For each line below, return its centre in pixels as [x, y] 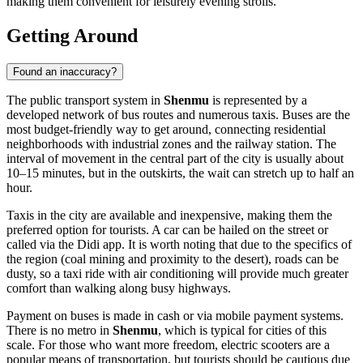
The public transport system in [85, 100]
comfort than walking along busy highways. [119, 288]
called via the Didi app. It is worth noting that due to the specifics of [179, 244]
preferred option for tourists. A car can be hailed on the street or [167, 229]
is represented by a [258, 100]
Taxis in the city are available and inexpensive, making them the [169, 215]
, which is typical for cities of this [242, 330]
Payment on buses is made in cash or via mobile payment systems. [175, 315]
